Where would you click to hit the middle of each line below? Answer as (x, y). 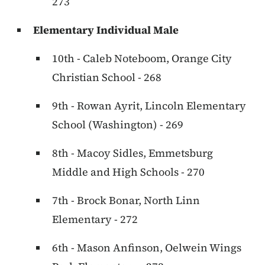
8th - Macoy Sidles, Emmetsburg (132, 153)
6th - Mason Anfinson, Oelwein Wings (147, 248)
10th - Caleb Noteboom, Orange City (142, 59)
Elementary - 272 (95, 219)
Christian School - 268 (107, 77)
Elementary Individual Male (106, 30)
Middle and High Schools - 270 (128, 172)
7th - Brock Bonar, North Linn (126, 201)
